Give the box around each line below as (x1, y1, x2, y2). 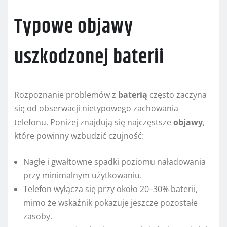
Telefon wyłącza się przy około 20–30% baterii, (23, 183, 198, 195)
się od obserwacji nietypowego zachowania (14, 102, 178, 114)
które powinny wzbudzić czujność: (14, 130, 144, 141)
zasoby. (23, 210, 52, 222)
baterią (118, 89, 147, 100)
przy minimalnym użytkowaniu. (23, 169, 142, 181)
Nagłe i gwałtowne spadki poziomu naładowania (23, 156, 206, 167)
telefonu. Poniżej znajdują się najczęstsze (14, 116, 173, 128)
